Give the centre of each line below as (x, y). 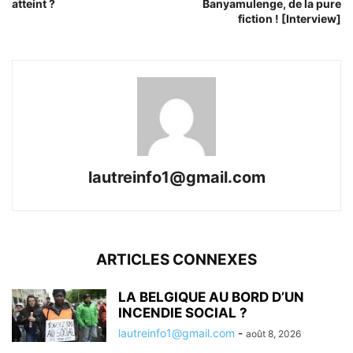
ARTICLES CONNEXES (176, 260)
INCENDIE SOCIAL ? (183, 313)
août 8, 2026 (273, 334)
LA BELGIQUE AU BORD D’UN (211, 297)
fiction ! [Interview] (290, 19)
